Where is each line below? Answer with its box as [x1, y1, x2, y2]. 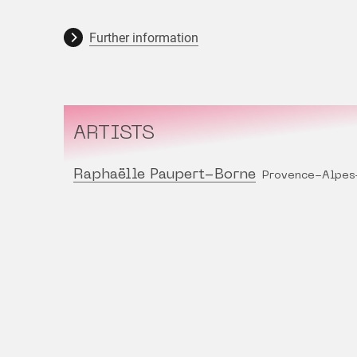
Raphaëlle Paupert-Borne [73, 168, 256, 182]
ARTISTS [73, 124, 155, 144]
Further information [89, 30, 198, 46]
